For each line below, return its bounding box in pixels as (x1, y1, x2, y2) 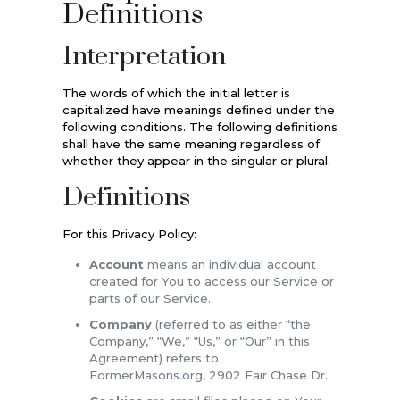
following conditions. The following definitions (62, 119, 337, 134)
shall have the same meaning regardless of (62, 136, 320, 151)
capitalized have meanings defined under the (62, 102, 335, 117)
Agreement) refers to (88, 350, 219, 365)
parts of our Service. (88, 290, 211, 305)
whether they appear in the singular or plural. (62, 153, 330, 168)
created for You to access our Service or (88, 273, 334, 288)
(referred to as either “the (151, 316, 311, 331)
